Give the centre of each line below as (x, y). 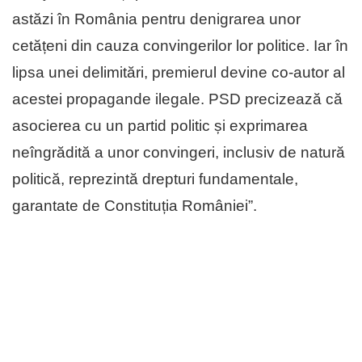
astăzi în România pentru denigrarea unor (156, 19)
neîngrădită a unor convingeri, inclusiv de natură (179, 153)
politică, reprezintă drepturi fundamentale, (155, 179)
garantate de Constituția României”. (137, 206)
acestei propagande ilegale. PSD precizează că (177, 99)
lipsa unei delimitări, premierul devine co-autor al (179, 73)
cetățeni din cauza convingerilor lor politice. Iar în (180, 46)
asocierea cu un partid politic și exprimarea (160, 126)
